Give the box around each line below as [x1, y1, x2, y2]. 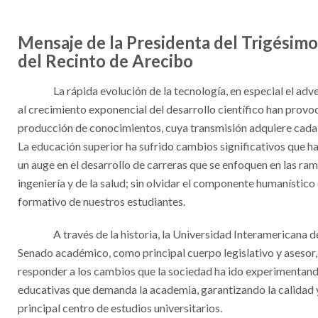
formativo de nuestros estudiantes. [18, 194, 185, 208]
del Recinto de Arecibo [18, 50, 193, 71]
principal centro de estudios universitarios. [18, 301, 222, 314]
